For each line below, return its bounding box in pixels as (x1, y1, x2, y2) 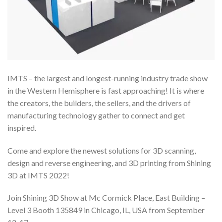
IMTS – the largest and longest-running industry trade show (7, 73, 208, 83)
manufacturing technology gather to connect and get (7, 110, 185, 120)
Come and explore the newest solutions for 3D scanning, (7, 145, 196, 155)
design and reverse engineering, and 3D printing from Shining (7, 158, 211, 167)
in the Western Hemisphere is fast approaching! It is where (7, 85, 204, 95)
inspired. (7, 122, 36, 132)
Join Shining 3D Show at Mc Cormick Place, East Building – (7, 193, 205, 203)
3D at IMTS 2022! (7, 170, 69, 180)
